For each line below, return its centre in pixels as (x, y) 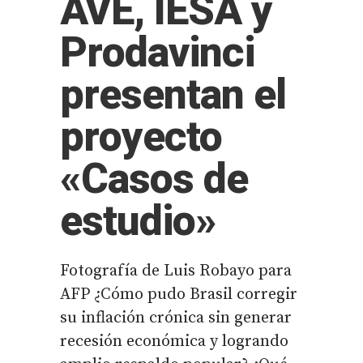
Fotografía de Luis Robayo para (176, 271)
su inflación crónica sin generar (176, 318)
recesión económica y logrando (174, 342)
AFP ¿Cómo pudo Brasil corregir (179, 295)
